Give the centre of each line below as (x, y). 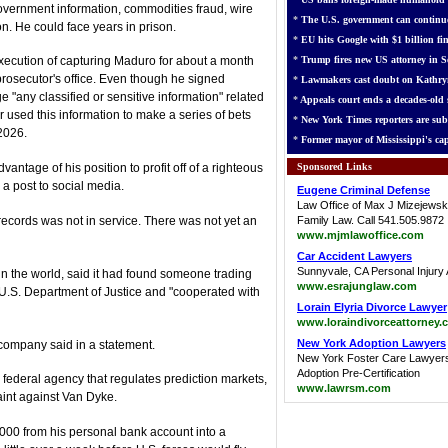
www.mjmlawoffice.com (360, 235)
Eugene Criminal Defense (363, 190)
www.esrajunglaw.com (357, 286)
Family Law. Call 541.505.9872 (370, 220)
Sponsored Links (330, 166)
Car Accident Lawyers (354, 256)
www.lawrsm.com (344, 388)
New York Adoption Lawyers (371, 343)
